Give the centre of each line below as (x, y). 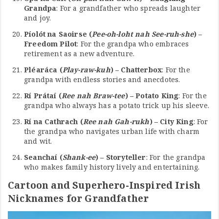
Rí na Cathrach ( (54, 121)
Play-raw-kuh (86, 69)
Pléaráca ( (43, 69)
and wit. (38, 141)
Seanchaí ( (43, 157)
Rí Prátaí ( (43, 95)
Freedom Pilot (51, 44)
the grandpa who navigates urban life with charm (112, 131)
